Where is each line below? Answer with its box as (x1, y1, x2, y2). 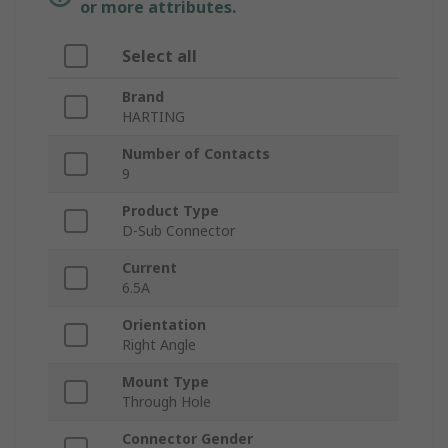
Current (122, 258, 177, 278)
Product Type (122, 201, 219, 221)
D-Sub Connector (122, 221, 235, 241)
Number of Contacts (122, 144, 270, 164)
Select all (122, 45, 197, 68)
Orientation (122, 315, 206, 335)
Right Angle (122, 335, 196, 355)
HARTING (122, 107, 185, 127)
